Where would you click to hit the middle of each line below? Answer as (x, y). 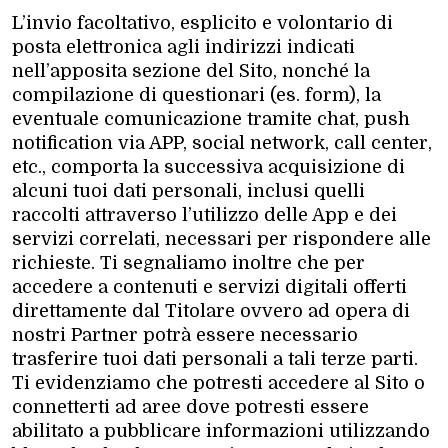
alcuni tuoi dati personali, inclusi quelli (188, 190)
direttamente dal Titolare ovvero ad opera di (211, 310)
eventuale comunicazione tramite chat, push (211, 118)
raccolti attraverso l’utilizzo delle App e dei (204, 214)
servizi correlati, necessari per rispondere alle (221, 238)
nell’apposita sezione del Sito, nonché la (191, 70)
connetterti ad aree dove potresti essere (190, 406)
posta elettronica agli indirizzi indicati (183, 46)
